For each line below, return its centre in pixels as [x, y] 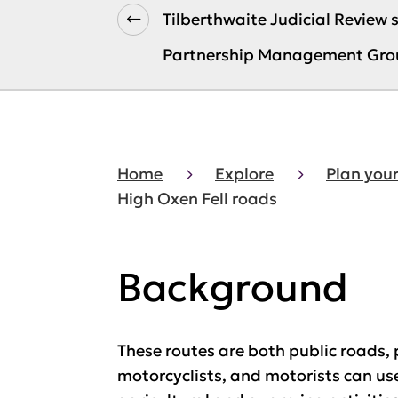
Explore [244, 174]
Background [233, 287]
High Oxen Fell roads [197, 199]
